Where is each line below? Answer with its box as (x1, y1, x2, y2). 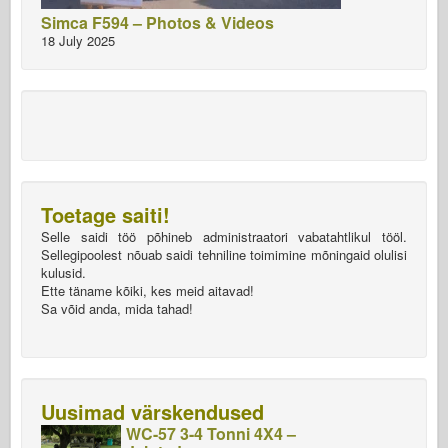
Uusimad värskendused (41, 397, 264, 426)
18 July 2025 (41, 31, 115, 50)
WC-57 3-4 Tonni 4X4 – (126, 422, 296, 445)
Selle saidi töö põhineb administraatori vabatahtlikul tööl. (41, 227, 407, 246)
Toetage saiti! (41, 200, 170, 229)
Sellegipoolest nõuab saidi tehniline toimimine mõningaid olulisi (41, 245, 407, 264)
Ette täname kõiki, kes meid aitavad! (41, 281, 254, 300)
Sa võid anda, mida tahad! (41, 299, 193, 318)
